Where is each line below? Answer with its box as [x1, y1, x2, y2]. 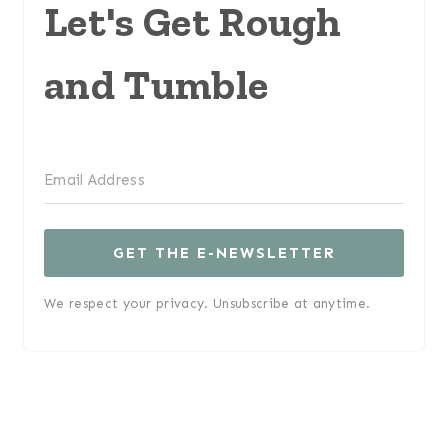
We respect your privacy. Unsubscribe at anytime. [44, 295, 371, 311]
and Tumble [44, 58, 269, 110]
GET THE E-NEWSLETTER [112, 243, 336, 262]
